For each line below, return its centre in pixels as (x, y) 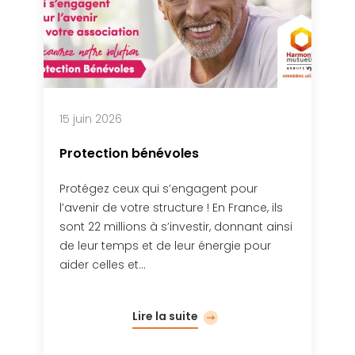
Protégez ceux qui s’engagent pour (159, 188)
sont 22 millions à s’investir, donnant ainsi (176, 226)
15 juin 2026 (91, 118)
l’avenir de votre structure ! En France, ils (172, 207)
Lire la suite (166, 316)
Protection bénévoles (130, 153)
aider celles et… (103, 264)
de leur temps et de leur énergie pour (166, 245)
